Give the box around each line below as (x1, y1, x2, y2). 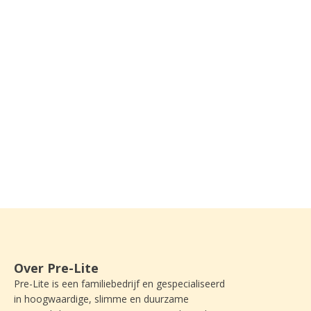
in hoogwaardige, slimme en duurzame (14, 292, 189, 306)
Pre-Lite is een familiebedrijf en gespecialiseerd (14, 277, 225, 291)
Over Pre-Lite (14, 260, 99, 277)
